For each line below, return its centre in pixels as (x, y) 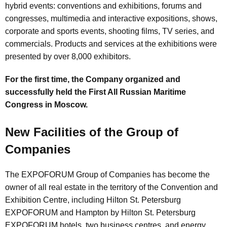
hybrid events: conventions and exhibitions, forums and (103, 6)
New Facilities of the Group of (92, 132)
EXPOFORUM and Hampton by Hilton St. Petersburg (100, 213)
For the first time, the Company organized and (93, 79)
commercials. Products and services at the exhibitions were (111, 44)
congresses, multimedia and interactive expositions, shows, (111, 18)
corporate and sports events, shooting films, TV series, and (110, 31)
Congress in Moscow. (46, 105)
